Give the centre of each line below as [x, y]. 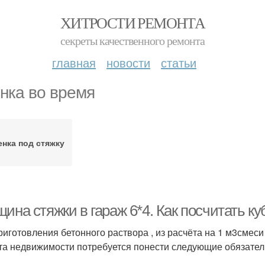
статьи [179, 62]
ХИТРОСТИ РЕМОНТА [132, 22]
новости [128, 62]
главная [74, 62]
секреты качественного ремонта [132, 41]
